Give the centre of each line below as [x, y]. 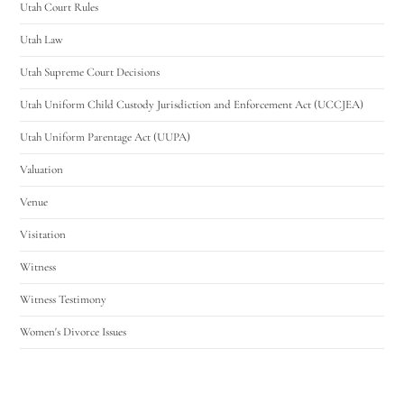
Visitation [43, 234]
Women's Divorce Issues [73, 331]
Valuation [42, 169]
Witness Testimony [64, 299]
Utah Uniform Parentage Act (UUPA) [106, 137]
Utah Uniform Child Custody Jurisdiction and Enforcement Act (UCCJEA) [192, 104]
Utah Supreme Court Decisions [90, 72]
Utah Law [42, 39]
